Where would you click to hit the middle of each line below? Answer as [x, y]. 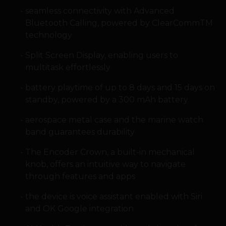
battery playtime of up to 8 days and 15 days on [120, 88]
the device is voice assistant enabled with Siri [114, 197]
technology [48, 35]
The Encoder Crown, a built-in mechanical [110, 152]
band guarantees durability [80, 132]
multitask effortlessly [68, 68]
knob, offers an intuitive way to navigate [105, 164]
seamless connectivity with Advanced [100, 11]
